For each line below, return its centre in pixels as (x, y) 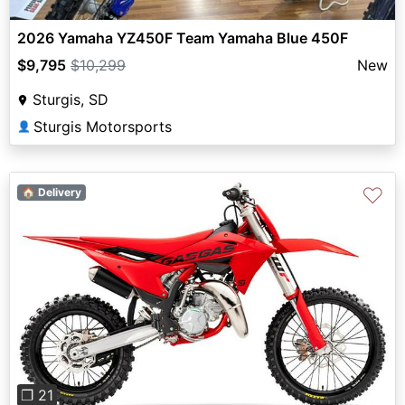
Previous (68, 303)
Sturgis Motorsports (103, 126)
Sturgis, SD (71, 99)
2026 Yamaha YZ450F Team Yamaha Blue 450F (183, 38)
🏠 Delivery (51, 192)
